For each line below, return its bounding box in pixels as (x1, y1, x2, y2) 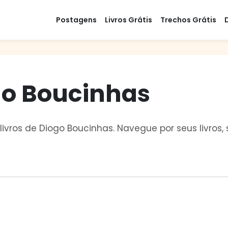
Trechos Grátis (160, 14, 216, 25)
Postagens (56, 14, 97, 25)
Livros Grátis (105, 14, 152, 25)
